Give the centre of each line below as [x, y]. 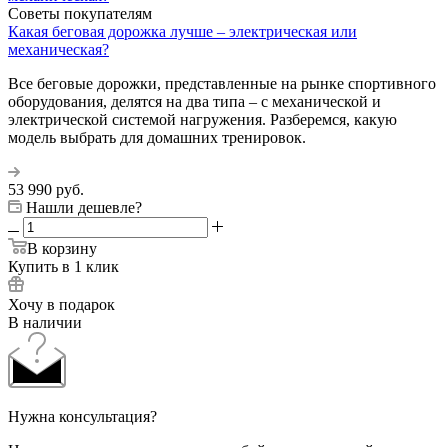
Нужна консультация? [82, 416]
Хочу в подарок [61, 304]
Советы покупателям [80, 13]
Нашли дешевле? [84, 207]
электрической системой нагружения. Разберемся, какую [202, 119]
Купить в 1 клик [63, 266]
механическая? [58, 49]
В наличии [45, 322]
